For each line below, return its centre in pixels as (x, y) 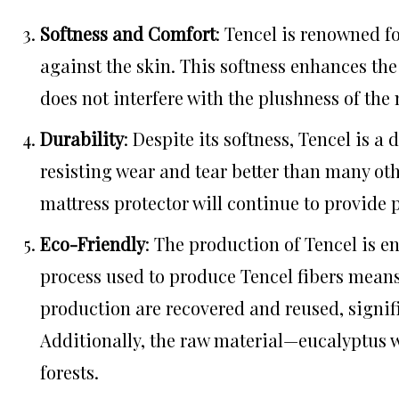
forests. (69, 372)
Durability (82, 139)
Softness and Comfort (128, 34)
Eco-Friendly (93, 244)
